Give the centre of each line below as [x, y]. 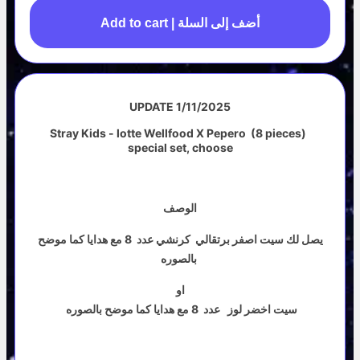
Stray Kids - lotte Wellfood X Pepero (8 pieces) [180, 133]
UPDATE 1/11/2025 [180, 106]
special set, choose [180, 147]
